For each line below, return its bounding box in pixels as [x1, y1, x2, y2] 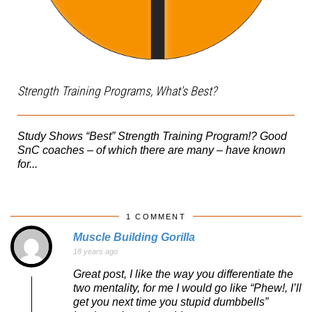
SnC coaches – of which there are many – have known [17, 144, 286, 157]
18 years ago [73, 247, 118, 256]
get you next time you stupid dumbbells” [73, 296, 268, 309]
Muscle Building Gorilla [73, 231, 195, 243]
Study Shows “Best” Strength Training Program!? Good [17, 130, 287, 143]
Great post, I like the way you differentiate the [73, 268, 293, 281]
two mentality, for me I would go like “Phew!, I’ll [73, 282, 302, 295]
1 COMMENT [126, 212, 186, 221]
